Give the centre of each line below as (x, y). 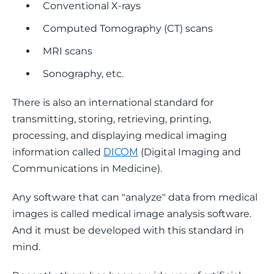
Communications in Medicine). (87, 168)
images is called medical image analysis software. (133, 214)
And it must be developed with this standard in (129, 230)
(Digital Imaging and (191, 152)
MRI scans (68, 51)
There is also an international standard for (114, 102)
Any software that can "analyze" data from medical (136, 197)
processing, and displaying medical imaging (121, 135)
